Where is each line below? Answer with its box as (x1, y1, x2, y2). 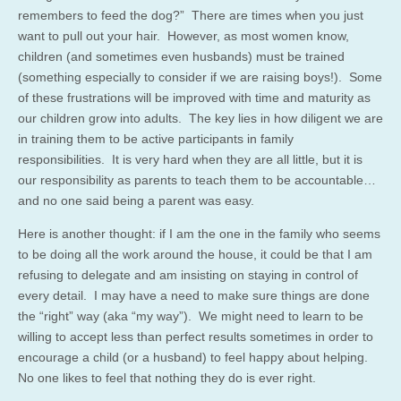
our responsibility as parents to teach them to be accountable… (18, 172, 376, 187)
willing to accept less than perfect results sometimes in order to (18, 328, 373, 344)
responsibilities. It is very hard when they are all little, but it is (18, 151, 363, 166)
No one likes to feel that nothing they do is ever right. (18, 370, 316, 385)
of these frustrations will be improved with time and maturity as (18, 90, 371, 105)
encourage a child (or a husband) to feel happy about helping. (18, 349, 368, 364)
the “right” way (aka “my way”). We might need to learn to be (18, 308, 363, 323)
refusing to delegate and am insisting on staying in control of (18, 267, 358, 282)
